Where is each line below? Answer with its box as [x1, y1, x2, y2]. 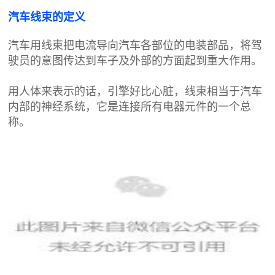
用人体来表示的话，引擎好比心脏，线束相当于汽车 [8, 85, 263, 98]
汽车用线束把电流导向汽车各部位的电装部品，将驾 [8, 39, 263, 52]
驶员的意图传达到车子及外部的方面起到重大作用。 [8, 55, 263, 67]
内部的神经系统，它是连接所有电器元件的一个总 [8, 101, 252, 113]
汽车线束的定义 [8, 11, 86, 23]
